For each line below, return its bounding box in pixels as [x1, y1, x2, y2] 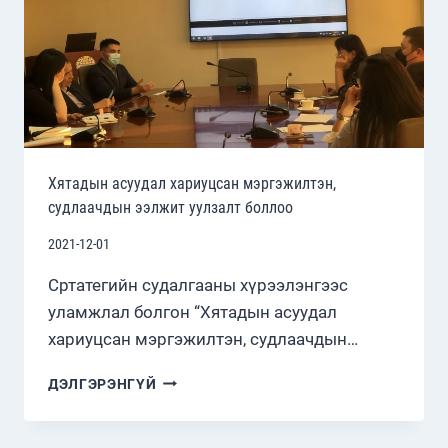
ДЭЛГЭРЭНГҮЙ [48, 375, 157, 392]
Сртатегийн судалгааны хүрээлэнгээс [48, 274, 348, 295]
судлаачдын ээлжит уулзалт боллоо [48, 198, 293, 218]
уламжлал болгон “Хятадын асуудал [48, 301, 337, 322]
